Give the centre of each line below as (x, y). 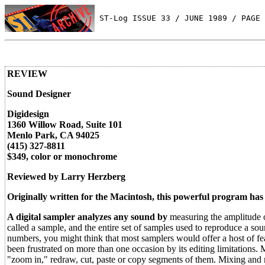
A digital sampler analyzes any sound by (87, 217)
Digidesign (28, 114)
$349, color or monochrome (62, 156)
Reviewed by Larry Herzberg (66, 177)
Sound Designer (39, 94)
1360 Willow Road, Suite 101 (65, 125)
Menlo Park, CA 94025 (53, 135)
